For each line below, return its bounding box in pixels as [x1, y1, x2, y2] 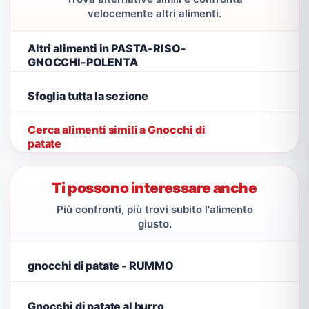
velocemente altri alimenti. [88, 7, 221, 20]
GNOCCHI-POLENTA [28, 54, 138, 69]
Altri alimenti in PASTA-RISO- [28, 41, 186, 55]
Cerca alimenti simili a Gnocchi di [28, 122, 206, 137]
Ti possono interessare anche [52, 179, 257, 197]
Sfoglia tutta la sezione [28, 88, 149, 103]
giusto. [137, 217, 172, 230]
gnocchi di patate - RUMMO [28, 258, 174, 272]
